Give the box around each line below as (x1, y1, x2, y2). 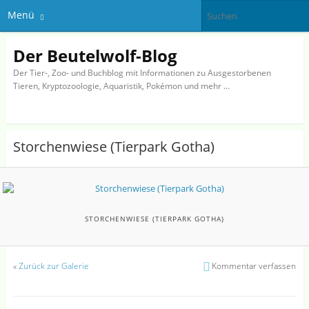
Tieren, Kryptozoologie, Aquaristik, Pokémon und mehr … (12, 79, 230, 92)
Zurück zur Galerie (18, 260, 89, 272)
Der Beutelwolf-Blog (12, 43, 177, 67)
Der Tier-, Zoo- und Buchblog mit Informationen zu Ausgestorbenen (12, 66, 271, 79)
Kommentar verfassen (212, 260, 297, 272)
